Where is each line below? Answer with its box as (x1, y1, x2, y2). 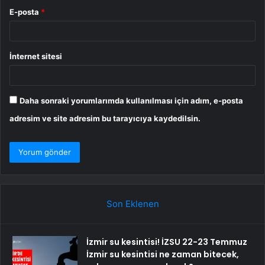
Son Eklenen (106, 198, 159, 209)
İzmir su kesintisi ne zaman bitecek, (86, 248, 239, 260)
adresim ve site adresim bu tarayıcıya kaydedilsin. (9, 113, 201, 123)
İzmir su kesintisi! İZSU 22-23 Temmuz (86, 235, 247, 248)
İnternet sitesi (9, 51, 62, 61)
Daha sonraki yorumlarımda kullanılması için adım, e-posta (20, 95, 243, 105)
